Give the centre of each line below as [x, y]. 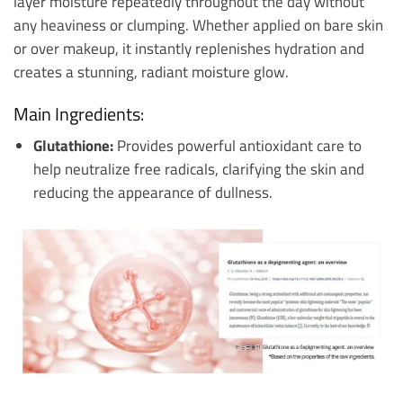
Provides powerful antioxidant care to [237, 146]
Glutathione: [73, 146]
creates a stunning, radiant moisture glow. [151, 71]
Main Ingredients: [79, 114]
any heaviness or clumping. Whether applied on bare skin [198, 24]
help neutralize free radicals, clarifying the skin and [198, 169]
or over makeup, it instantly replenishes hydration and [189, 48]
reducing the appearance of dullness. [152, 193]
